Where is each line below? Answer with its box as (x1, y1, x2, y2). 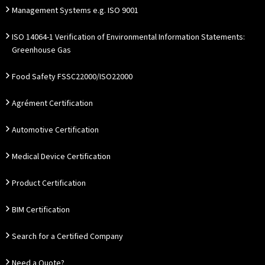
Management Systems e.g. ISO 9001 (12, 5, 138, 17)
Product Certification (12, 177, 86, 189)
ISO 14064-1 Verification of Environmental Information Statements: (12, 31, 245, 43)
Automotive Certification (12, 124, 99, 136)
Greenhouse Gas (12, 44, 71, 56)
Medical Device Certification (12, 151, 111, 163)
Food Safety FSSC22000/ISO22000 (12, 71, 132, 83)
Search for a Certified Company (12, 231, 123, 243)
